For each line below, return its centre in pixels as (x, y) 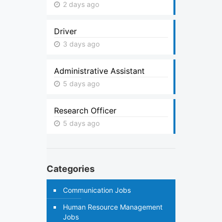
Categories (71, 169)
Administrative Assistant (99, 71)
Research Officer (85, 111)
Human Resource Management (113, 207)
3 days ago (80, 44)
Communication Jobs (97, 190)
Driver (65, 31)
